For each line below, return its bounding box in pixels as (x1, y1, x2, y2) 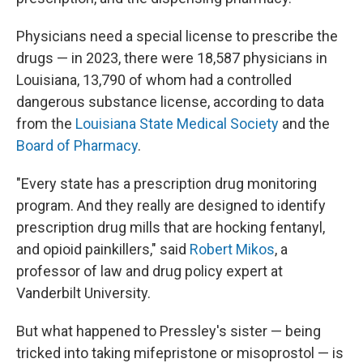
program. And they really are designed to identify (16, 197, 326, 214)
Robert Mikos (190, 241, 275, 258)
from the (16, 115, 75, 132)
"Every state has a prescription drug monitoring (16, 175, 317, 192)
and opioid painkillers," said (16, 241, 190, 258)
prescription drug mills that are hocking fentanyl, (16, 219, 325, 236)
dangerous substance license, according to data (16, 93, 324, 110)
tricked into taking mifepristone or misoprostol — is (16, 344, 344, 361)
